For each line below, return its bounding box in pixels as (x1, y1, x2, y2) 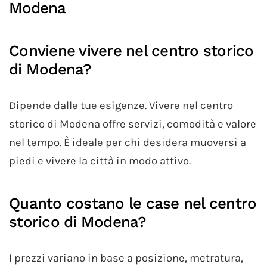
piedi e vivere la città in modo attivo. (9, 154, 191, 168)
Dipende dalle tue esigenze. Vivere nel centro (9, 99, 233, 113)
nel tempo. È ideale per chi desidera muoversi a (9, 136, 246, 150)
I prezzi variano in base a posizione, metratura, (9, 252, 243, 265)
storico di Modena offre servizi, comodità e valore (9, 117, 256, 131)
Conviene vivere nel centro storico (9, 42, 254, 60)
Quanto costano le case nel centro (9, 194, 257, 213)
